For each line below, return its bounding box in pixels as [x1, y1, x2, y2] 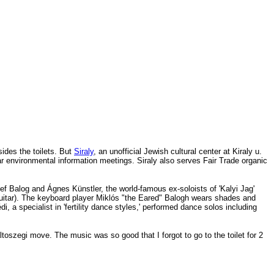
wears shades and [191, 193, 256, 202]
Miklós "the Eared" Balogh [96, 193, 191, 202]
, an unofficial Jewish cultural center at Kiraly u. [94, 146, 262, 156]
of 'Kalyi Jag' [210, 183, 254, 193]
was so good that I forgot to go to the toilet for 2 [94, 230, 263, 240]
